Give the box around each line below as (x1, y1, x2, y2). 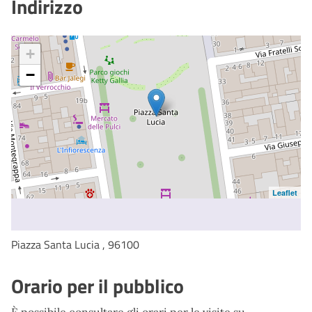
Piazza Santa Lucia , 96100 (11, 236, 139, 253)
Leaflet (272, 187, 297, 198)
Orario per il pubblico (11, 271, 184, 302)
